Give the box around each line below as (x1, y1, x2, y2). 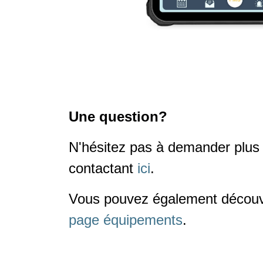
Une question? (69, 108, 167, 124)
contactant (69, 160, 137, 176)
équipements (103, 211, 183, 228)
